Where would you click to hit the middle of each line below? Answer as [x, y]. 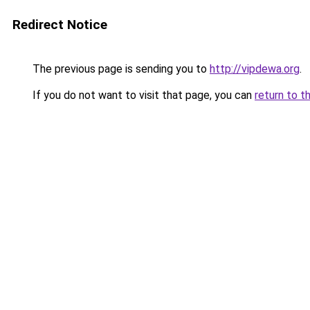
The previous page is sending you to [120, 69]
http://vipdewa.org [255, 69]
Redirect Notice [60, 25]
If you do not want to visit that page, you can [142, 95]
